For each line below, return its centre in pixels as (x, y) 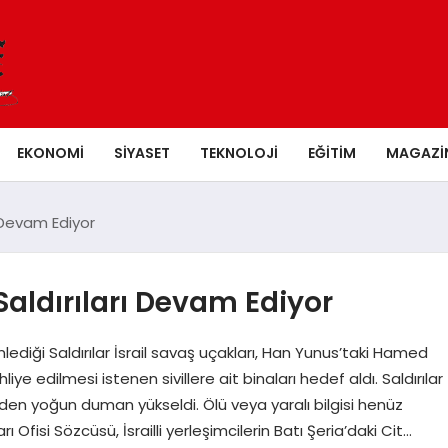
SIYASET (142, 152)
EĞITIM (332, 152)
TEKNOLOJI (239, 152)
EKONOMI (50, 152)
